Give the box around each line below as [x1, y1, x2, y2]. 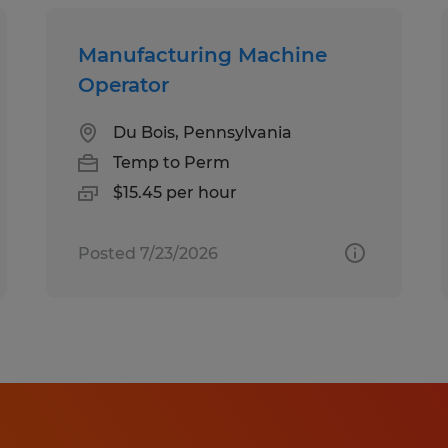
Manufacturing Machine [78, 42, 328, 67]
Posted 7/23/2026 [78, 243, 219, 263]
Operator [78, 72, 170, 97]
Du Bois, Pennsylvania [113, 122, 293, 142]
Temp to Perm [113, 152, 231, 172]
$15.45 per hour [113, 182, 238, 202]
